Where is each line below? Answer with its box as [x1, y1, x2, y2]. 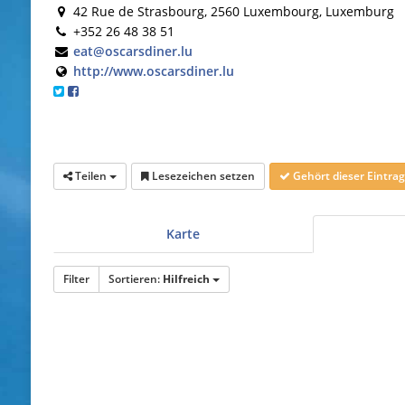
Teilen [71, 167, 109, 184]
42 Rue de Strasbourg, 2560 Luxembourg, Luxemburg [69, 2, 394, 20]
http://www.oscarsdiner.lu [72, 61, 234, 80]
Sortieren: [108, 270, 163, 287]
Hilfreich [162, 270, 210, 287]
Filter [62, 270, 89, 287]
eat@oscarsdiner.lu [72, 42, 193, 60]
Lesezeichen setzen [148, 167, 255, 184]
